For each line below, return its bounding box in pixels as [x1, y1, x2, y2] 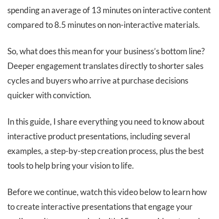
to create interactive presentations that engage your [7, 201, 193, 212]
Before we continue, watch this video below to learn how [7, 187, 207, 197]
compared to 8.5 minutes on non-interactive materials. [7, 20, 200, 30]
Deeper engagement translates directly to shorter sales [7, 61, 203, 71]
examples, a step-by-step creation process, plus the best [7, 146, 204, 156]
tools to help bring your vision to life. [7, 160, 134, 171]
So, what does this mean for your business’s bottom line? [7, 46, 205, 56]
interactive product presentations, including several [7, 131, 190, 141]
